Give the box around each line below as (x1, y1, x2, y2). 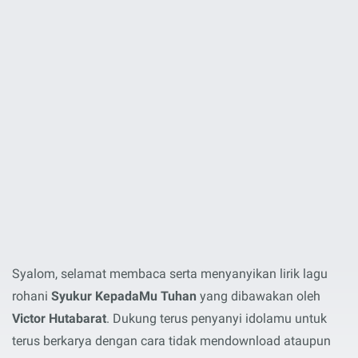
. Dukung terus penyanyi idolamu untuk (106, 311, 327, 326)
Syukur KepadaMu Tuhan (51, 288, 197, 304)
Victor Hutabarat (12, 311, 106, 326)
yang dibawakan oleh (197, 288, 320, 304)
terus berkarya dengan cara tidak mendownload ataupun (12, 333, 331, 348)
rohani (12, 288, 51, 304)
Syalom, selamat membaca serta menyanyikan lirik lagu (12, 266, 328, 281)
